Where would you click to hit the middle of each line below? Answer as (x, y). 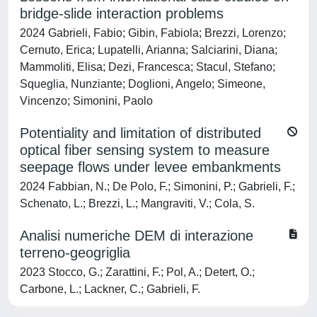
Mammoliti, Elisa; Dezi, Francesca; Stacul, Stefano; (148, 67)
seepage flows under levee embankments (150, 167)
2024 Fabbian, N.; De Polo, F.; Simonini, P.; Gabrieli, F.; (157, 186)
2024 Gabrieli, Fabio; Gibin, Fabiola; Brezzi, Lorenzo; (153, 33)
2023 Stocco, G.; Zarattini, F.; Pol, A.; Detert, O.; (137, 272)
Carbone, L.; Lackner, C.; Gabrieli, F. (110, 289)
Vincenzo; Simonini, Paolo (86, 101)
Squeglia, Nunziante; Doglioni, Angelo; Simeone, (143, 84)
